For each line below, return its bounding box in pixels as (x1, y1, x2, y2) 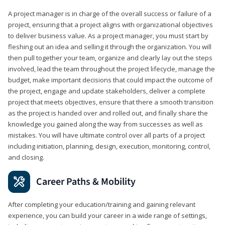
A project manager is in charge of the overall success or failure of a (8, 9, 211, 18)
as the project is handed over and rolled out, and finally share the (8, 108, 208, 118)
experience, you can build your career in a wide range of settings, (8, 210, 207, 220)
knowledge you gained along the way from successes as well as (8, 119, 203, 129)
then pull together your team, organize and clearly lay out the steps (8, 53, 212, 62)
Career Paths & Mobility (36, 174, 136, 189)
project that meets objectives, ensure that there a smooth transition (8, 97, 213, 106)
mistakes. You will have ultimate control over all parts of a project (8, 130, 205, 140)
